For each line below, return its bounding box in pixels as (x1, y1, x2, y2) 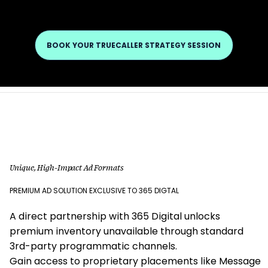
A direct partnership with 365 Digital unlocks (10, 209, 221, 224)
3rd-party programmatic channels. (10, 239, 178, 254)
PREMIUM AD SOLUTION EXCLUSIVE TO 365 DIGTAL (10, 185, 179, 196)
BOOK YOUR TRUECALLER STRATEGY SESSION (47, 40, 221, 51)
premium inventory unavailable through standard (10, 224, 244, 239)
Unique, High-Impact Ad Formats (9, 162, 124, 173)
